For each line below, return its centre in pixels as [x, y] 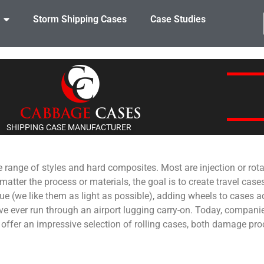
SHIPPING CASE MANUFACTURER [69, 128]
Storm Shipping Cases [80, 19]
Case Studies [178, 19]
